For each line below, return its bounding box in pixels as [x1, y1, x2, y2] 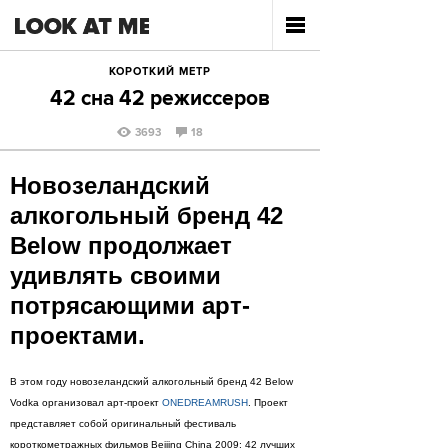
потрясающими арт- [10, 292, 250, 319]
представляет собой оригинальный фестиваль [10, 418, 236, 429]
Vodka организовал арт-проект [10, 397, 162, 408]
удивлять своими [10, 262, 221, 289]
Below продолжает [10, 232, 232, 259]
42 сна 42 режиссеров [50, 86, 270, 113]
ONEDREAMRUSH [162, 397, 248, 408]
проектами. [10, 322, 145, 349]
